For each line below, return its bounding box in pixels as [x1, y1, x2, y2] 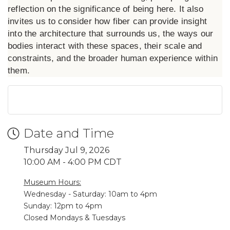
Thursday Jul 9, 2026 [24, 145, 109, 155]
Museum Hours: [24, 178, 81, 187]
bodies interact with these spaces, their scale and [8, 41, 202, 51]
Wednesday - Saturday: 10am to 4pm [24, 189, 157, 199]
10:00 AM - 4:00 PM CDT [24, 157, 122, 167]
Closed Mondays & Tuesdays [24, 213, 125, 222]
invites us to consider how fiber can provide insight [8, 16, 207, 26]
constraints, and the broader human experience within [8, 53, 218, 63]
